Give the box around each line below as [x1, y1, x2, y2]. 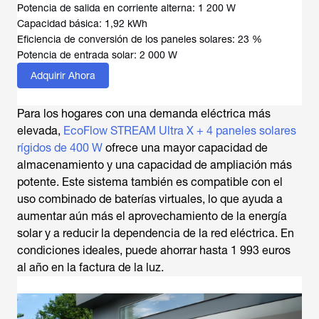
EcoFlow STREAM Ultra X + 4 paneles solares [63, 124, 296, 137]
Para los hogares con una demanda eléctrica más [17, 107, 271, 120]
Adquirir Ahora [31, 70, 95, 81]
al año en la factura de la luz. [17, 261, 164, 274]
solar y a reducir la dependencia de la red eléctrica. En [17, 226, 294, 240]
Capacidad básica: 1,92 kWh [17, 18, 147, 29]
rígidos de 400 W [17, 141, 103, 155]
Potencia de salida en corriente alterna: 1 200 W [17, 2, 236, 14]
